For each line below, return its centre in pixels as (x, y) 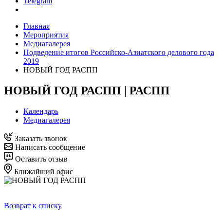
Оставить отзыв (40, 159)
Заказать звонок (40, 138)
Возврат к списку (33, 205)
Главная (36, 26)
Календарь (41, 111)
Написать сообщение (49, 147)
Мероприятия (46, 35)
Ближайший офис (43, 171)
